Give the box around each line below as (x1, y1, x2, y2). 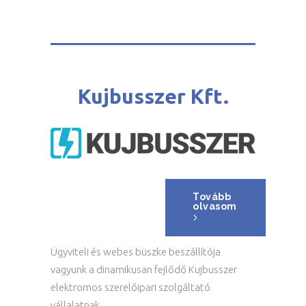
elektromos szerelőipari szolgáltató (51, 281, 210, 293)
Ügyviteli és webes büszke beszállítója (51, 246, 221, 258)
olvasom (193, 201, 237, 212)
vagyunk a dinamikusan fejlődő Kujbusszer (51, 264, 237, 275)
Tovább (193, 191, 231, 202)
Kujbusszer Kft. (77, 85, 229, 108)
